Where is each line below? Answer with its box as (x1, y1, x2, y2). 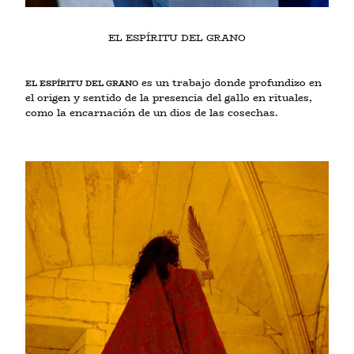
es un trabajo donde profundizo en (138, 75, 322, 91)
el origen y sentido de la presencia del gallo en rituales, (25, 90, 312, 106)
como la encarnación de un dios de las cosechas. (25, 105, 278, 121)
